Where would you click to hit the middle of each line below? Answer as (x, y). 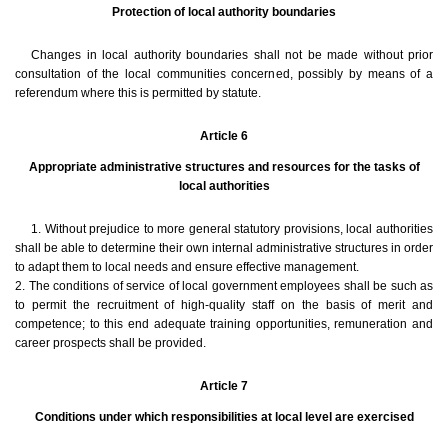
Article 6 (224, 136)
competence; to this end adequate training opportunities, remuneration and (224, 324)
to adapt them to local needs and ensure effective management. (187, 267)
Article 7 (224, 386)
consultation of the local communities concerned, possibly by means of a (224, 74)
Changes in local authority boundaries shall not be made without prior (232, 55)
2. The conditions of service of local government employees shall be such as (224, 286)
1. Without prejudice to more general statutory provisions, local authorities (232, 229)
